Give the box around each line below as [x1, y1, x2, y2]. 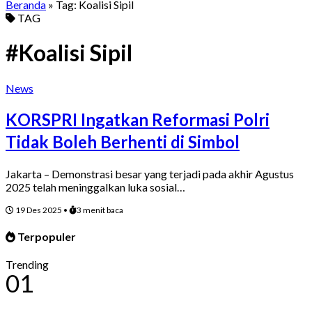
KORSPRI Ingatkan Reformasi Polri [6, 109, 270, 130]
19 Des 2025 [14, 204, 63, 215]
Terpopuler [15, 229, 76, 243]
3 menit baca [77, 204, 123, 215]
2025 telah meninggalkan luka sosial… [6, 180, 185, 194]
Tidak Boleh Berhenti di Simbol [6, 131, 240, 152]
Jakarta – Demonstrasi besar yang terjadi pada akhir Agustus [6, 166, 294, 180]
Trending [6, 258, 49, 272]
